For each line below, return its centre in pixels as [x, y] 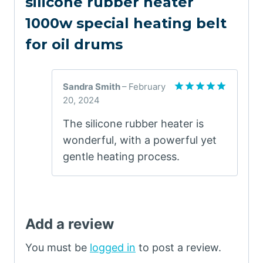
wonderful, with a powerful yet [140, 140]
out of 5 [193, 112]
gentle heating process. [121, 157]
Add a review [70, 224]
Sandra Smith [92, 87]
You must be [58, 248]
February [147, 87]
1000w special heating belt [126, 23]
